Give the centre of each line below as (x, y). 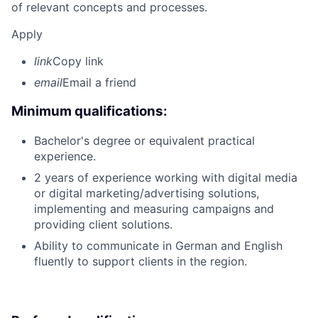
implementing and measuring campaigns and (154, 208)
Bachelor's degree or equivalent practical (144, 140)
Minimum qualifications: (89, 111)
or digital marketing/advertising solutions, (147, 193)
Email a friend (99, 83)
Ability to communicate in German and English (158, 245)
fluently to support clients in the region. (141, 261)
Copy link (78, 61)
